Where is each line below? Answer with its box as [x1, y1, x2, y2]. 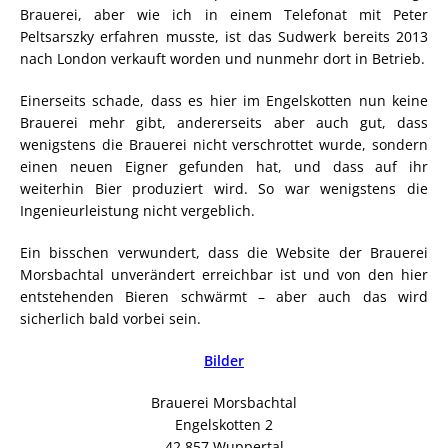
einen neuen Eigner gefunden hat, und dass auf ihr [20, 157, 428, 177]
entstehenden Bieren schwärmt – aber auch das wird [20, 287, 428, 307]
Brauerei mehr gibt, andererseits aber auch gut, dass [20, 113, 428, 133]
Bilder [204, 351, 244, 371]
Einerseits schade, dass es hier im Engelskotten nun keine [20, 91, 428, 111]
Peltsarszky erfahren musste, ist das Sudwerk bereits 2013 [20, 27, 428, 47]
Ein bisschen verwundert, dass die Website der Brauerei [20, 243, 428, 263]
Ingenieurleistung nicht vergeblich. [20, 201, 255, 221]
